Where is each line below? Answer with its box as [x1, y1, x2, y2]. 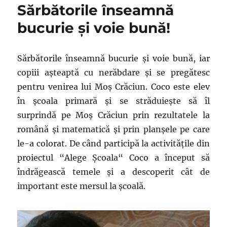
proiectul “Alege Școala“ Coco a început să [17, 153, 210, 163]
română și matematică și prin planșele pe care [17, 124, 210, 135]
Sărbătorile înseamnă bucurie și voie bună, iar [17, 53, 210, 64]
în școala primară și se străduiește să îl [17, 96, 210, 106]
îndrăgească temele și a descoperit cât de [17, 167, 210, 177]
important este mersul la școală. [17, 181, 146, 192]
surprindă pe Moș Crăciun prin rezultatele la [17, 110, 210, 121]
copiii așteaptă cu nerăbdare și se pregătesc [17, 67, 210, 78]
